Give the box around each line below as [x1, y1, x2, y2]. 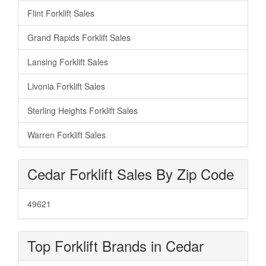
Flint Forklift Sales [27, 7, 94, 19]
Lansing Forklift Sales [27, 55, 108, 68]
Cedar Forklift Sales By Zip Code [27, 163, 234, 184]
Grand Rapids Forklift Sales [27, 31, 131, 43]
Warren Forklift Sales [27, 128, 106, 141]
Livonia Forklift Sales [27, 80, 105, 92]
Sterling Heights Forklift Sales [27, 104, 138, 116]
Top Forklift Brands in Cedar [27, 235, 204, 256]
